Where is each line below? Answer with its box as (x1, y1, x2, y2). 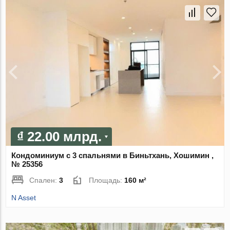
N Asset (11, 193, 36, 202)
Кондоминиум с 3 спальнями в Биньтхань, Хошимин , (11, 150, 214, 160)
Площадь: (89, 176, 125, 184)
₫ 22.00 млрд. (17, 128, 102, 144)
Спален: (29, 176, 60, 184)
